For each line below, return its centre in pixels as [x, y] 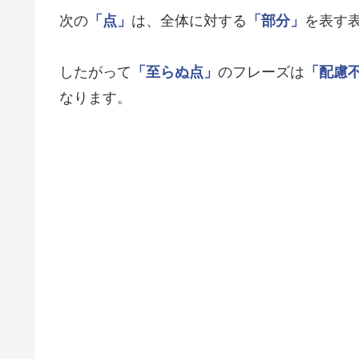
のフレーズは [261, 73]
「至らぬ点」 [175, 73]
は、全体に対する [189, 21]
